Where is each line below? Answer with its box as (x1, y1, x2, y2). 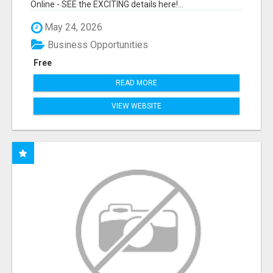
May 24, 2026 (42, 21, 102, 34)
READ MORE (116, 78, 157, 87)
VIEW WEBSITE (112, 101, 161, 110)
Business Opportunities (45, 38, 148, 51)
